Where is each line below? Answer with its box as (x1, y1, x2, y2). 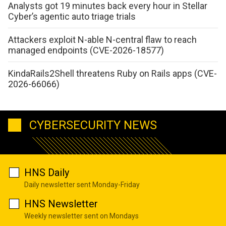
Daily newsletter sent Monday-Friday (24, 180, 140, 189)
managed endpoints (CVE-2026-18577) (8, 45, 164, 56)
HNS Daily (24, 166, 69, 179)
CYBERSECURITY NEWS (29, 118, 157, 132)
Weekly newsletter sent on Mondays (24, 211, 139, 220)
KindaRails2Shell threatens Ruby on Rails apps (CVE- (8, 68, 217, 79)
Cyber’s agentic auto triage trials (8, 11, 136, 22)
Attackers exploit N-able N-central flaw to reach (8, 34, 197, 45)
